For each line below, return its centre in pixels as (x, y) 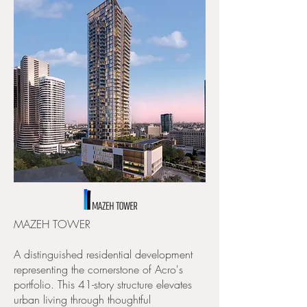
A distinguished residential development (103, 254)
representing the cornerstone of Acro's (98, 269)
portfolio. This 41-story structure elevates (103, 284)
